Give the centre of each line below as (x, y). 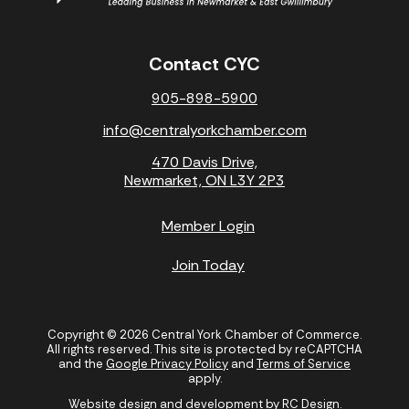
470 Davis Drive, (204, 162)
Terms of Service (304, 364)
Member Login (208, 226)
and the (82, 364)
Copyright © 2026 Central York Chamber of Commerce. (204, 335)
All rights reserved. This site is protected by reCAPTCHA (204, 349)
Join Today (208, 265)
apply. (204, 378)
